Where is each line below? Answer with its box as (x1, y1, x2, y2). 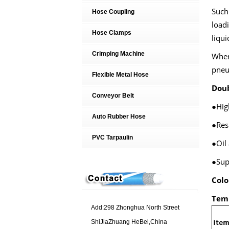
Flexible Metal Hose (91, 71, 149, 78)
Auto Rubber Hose (91, 113, 146, 120)
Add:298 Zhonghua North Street (90, 204, 179, 211)
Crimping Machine (91, 50, 145, 57)
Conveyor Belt (91, 92, 134, 99)
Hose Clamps (91, 29, 131, 36)
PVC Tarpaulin (91, 134, 133, 141)
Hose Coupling (91, 8, 134, 15)
